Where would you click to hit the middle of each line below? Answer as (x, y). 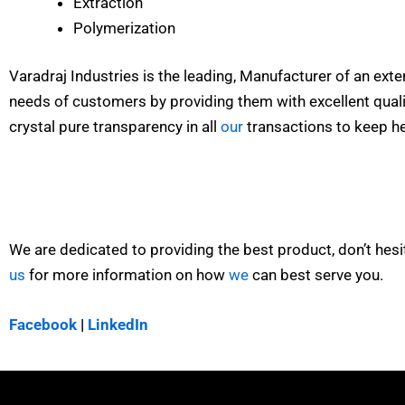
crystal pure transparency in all (115, 127)
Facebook (43, 324)
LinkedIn (118, 324)
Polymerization (124, 28)
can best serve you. (316, 274)
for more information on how (127, 274)
